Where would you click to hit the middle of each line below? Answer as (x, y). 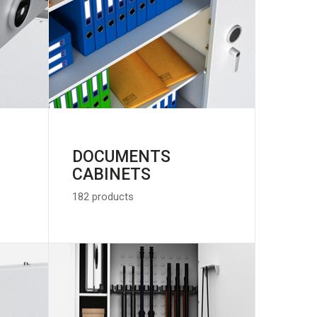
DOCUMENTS (121, 157)
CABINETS (111, 175)
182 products (103, 197)
